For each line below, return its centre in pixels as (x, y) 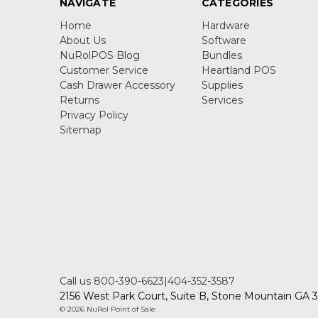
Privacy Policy (94, 115)
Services (222, 100)
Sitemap (81, 130)
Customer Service (104, 70)
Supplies (222, 85)
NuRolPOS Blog (100, 55)
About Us (83, 40)
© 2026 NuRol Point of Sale (108, 309)
